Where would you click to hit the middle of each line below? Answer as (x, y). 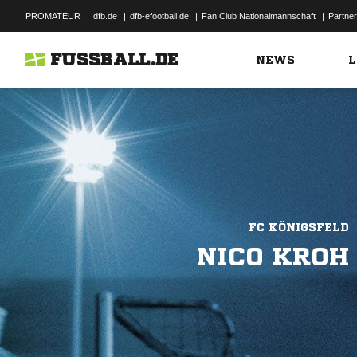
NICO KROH (273, 257)
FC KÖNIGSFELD (299, 227)
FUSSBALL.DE (115, 60)
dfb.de (105, 16)
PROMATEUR (53, 16)
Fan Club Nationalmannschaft (259, 16)
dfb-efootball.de (159, 16)
